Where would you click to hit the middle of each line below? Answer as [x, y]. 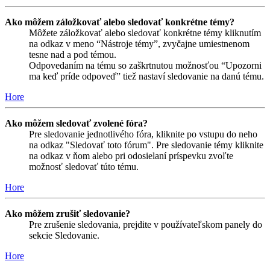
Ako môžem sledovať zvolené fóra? [76, 123]
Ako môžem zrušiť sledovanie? [67, 214]
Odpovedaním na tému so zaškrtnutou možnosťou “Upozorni [145, 65]
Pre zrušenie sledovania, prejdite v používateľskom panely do [146, 224]
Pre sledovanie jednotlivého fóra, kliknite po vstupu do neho [143, 134]
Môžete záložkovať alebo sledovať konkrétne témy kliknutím [145, 33]
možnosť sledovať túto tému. [84, 167]
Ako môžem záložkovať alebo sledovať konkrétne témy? [120, 22]
